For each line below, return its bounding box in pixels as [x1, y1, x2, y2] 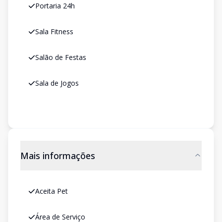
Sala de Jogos [35, 78, 79, 88]
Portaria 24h [35, 1, 75, 10]
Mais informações [20, 150, 95, 162]
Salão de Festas [35, 53, 86, 62]
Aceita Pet [35, 186, 68, 196]
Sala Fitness [35, 27, 73, 36]
